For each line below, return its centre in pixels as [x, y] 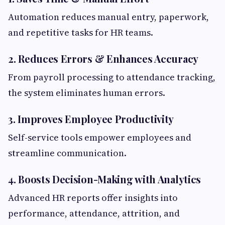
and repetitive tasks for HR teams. [81, 32]
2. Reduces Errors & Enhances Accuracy [103, 59]
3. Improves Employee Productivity [91, 119]
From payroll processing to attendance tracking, [112, 77]
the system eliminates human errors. [87, 93]
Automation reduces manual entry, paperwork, [108, 17]
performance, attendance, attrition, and [94, 213]
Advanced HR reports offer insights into [93, 198]
